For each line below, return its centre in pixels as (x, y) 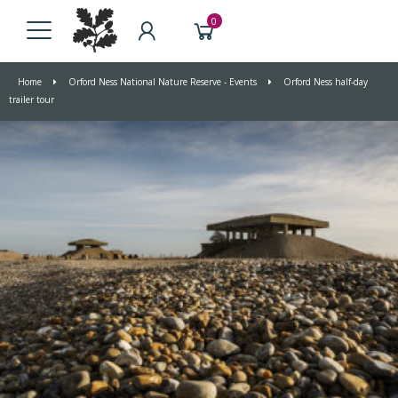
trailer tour (32, 99)
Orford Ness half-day (324, 82)
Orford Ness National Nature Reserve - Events (163, 82)
